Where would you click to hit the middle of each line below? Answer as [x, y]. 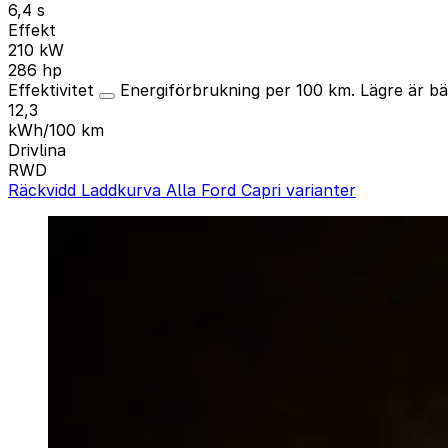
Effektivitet [53, 89]
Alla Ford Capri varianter [261, 189]
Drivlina [37, 149]
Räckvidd [44, 189]
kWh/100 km [56, 129]
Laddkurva [123, 189]
